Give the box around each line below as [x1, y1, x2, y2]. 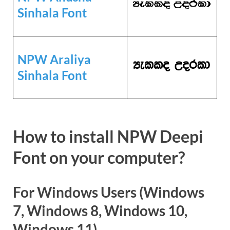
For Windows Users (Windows [13, 183, 204, 201]
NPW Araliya [17, 52, 91, 67]
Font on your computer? [13, 147, 185, 168]
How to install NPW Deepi [13, 126, 203, 147]
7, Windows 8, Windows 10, [13, 202, 187, 220]
